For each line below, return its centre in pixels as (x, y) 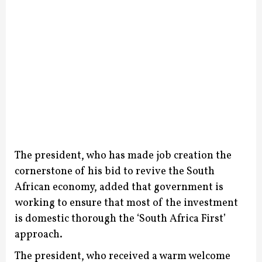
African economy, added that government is (119, 187)
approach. (39, 235)
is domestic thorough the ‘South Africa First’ (120, 219)
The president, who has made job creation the (123, 156)
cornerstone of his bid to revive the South (115, 172)
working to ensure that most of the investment (126, 203)
